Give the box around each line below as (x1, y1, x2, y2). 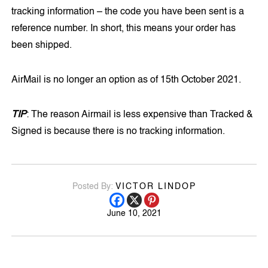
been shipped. (11, 40, 72, 50)
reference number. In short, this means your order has (11, 23, 236, 33)
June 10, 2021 (106, 209, 162, 218)
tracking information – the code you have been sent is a (11, 7, 245, 17)
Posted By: (72, 182, 115, 191)
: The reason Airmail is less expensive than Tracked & (26, 109, 254, 120)
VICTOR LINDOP (115, 182, 196, 191)
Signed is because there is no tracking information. (11, 126, 226, 136)
